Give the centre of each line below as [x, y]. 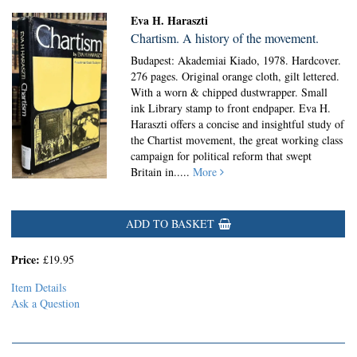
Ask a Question [45, 303]
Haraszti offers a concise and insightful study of [238, 124]
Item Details [39, 287]
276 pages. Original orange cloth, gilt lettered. [235, 76]
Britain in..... [162, 172]
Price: [27, 259]
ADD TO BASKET [170, 224]
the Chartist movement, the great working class [237, 140]
